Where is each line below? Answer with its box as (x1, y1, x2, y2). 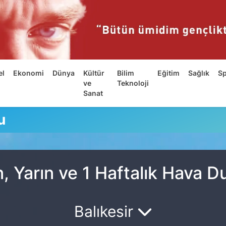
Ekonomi (13, 69, 44, 78)
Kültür (83, 69, 105, 78)
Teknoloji (117, 79, 149, 88)
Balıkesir (74, 202, 137, 220)
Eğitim (157, 69, 180, 78)
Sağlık (188, 69, 209, 78)
